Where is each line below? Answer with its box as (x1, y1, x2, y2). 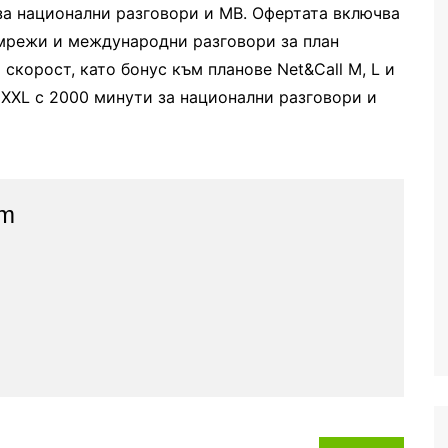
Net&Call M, (277, 59, 366, 79)
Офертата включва (252, 3, 400, 23)
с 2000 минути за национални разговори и (35, 87, 377, 107)
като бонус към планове (75, 59, 277, 79)
